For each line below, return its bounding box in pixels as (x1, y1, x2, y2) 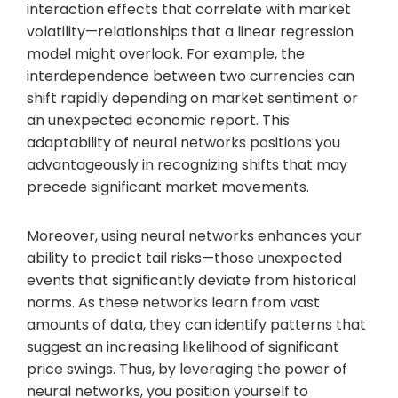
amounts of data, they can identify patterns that (27, 314, 366, 335)
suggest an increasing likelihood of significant (27, 336, 339, 357)
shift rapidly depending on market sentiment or (27, 87, 358, 108)
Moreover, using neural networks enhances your (27, 225, 362, 246)
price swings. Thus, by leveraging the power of (27, 358, 347, 379)
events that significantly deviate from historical (27, 269, 356, 291)
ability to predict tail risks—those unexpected (27, 247, 342, 268)
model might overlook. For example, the (27, 43, 305, 64)
